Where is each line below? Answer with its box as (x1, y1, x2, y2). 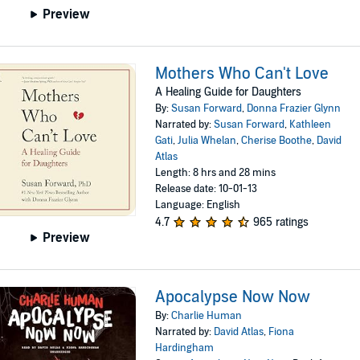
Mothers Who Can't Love (155, 64, 329, 84)
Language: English (155, 198, 241, 212)
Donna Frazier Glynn (247, 102, 342, 116)
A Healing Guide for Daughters (155, 85, 302, 100)
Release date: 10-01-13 (155, 182, 258, 196)
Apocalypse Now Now (155, 287, 311, 307)
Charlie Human (171, 309, 243, 322)
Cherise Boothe (241, 134, 313, 148)
